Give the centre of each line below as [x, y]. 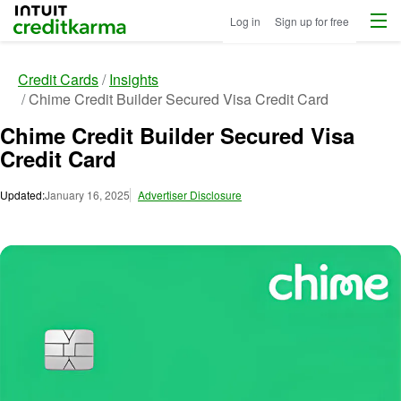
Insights [134, 79]
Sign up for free [312, 21]
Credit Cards [58, 79]
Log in [245, 21]
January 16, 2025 [87, 195]
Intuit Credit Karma [73, 19]
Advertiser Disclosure [190, 195]
